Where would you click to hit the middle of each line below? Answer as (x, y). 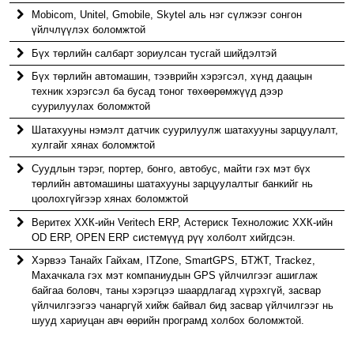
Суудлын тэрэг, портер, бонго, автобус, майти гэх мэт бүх (171, 168)
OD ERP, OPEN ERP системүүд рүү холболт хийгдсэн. (164, 237)
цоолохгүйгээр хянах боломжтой (110, 198)
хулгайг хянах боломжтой (94, 145)
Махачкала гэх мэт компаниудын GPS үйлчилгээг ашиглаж (175, 276)
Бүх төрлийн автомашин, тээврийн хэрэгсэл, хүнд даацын (172, 77)
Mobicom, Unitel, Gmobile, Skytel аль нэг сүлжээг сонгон (167, 14)
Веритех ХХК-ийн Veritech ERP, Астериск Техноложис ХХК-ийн (183, 222)
